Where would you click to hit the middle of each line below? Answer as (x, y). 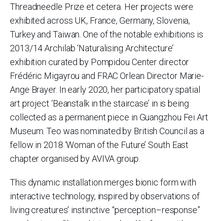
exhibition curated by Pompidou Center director (100, 62)
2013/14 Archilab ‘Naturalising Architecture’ (92, 48)
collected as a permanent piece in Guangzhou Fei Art (109, 117)
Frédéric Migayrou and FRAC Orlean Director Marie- (107, 76)
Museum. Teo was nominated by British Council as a (107, 131)
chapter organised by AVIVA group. (75, 159)
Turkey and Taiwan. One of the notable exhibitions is (107, 34)
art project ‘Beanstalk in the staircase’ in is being (99, 103)
